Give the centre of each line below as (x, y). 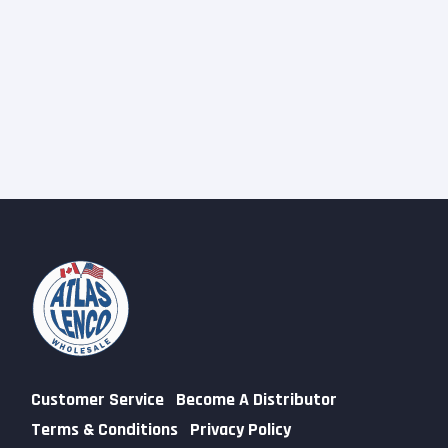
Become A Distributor (256, 400)
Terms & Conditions (104, 430)
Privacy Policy (240, 430)
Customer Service (97, 400)
